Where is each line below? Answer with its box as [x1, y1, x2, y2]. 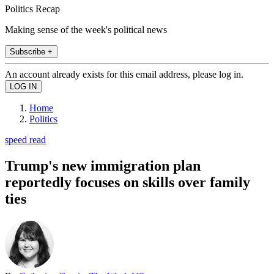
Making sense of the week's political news [5, 24, 167, 35]
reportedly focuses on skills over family [5, 174, 250, 190]
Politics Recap [5, 3, 60, 14]
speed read [5, 134, 46, 145]
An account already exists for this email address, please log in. [5, 68, 243, 80]
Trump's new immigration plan [5, 157, 201, 174]
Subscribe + [10, 46, 53, 56]
